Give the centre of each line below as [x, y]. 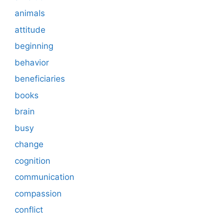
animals [30, 13]
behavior [32, 62]
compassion [38, 193]
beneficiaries [40, 79]
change [29, 144]
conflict [29, 210]
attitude [30, 30]
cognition [33, 161]
